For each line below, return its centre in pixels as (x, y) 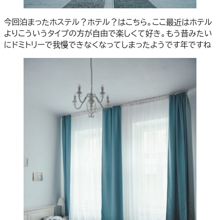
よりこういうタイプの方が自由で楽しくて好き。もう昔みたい (108, 33)
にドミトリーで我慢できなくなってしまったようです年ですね (108, 44)
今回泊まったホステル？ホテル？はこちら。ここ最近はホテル (108, 22)
